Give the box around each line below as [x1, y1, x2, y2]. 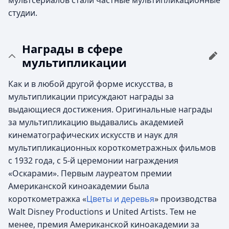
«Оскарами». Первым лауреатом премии [8, 167, 172, 179]
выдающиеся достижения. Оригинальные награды [8, 103, 212, 115]
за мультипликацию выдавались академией [8, 116, 184, 128]
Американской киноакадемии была [8, 180, 149, 192]
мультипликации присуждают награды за [8, 90, 174, 102]
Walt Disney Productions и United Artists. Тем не [8, 205, 196, 217]
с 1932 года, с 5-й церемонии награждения [8, 154, 178, 166]
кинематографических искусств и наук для [8, 129, 178, 141]
